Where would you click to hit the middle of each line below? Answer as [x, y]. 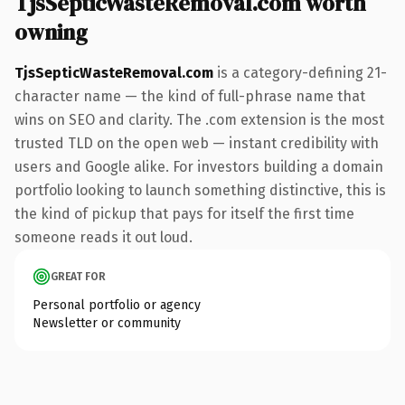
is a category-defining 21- [300, 72]
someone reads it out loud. [104, 237]
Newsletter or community [107, 323]
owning [51, 32]
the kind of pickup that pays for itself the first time [184, 213]
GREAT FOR [78, 276]
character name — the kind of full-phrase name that [190, 96]
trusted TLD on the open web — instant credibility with [197, 143]
